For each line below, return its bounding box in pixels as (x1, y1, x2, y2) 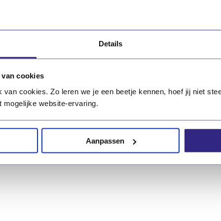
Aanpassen (85, 136, 124, 145)
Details (98, 39, 123, 47)
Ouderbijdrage (25, 88, 111, 104)
